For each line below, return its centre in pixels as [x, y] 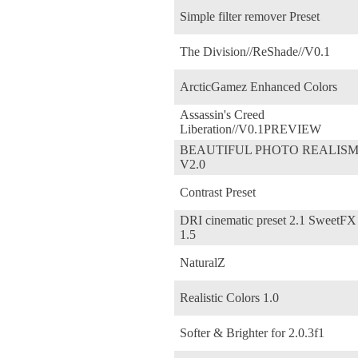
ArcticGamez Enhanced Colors [259, 86]
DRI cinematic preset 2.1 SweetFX [268, 220]
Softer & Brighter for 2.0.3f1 [252, 332]
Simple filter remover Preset [250, 16]
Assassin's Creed [222, 114]
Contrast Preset [218, 192]
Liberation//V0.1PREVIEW [251, 129]
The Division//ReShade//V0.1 [255, 51]
